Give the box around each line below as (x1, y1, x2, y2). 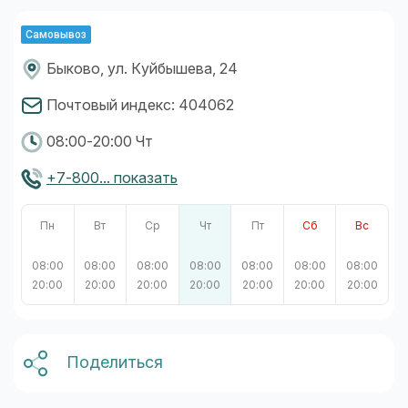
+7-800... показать (46, 169, 178, 186)
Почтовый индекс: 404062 (46, 97, 234, 113)
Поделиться (66, 353, 163, 372)
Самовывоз (25, 27, 87, 41)
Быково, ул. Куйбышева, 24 (46, 60, 238, 76)
